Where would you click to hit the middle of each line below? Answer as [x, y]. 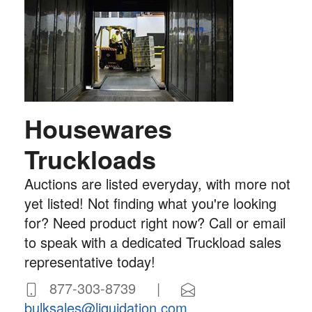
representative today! [90, 261]
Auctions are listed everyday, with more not [157, 183]
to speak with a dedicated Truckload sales [153, 242]
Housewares [98, 128]
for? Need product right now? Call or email [155, 222]
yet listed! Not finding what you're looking [150, 203]
